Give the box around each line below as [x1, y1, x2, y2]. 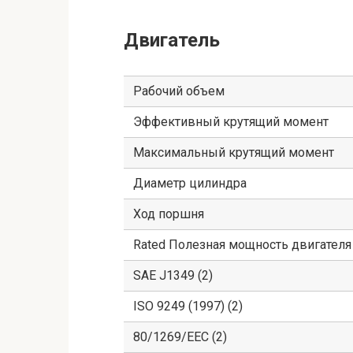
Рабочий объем [133, 84, 225, 99]
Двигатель [124, 29, 220, 52]
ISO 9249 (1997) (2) [133, 299, 243, 314]
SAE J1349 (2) [133, 268, 213, 284]
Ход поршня [133, 206, 204, 222]
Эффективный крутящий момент [133, 114, 329, 130]
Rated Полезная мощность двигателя [133, 237, 351, 253]
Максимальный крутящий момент [133, 145, 334, 161]
